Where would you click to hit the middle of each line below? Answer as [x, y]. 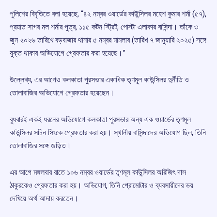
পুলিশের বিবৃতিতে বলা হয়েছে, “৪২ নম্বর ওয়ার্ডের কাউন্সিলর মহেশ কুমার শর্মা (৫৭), [108, 14]
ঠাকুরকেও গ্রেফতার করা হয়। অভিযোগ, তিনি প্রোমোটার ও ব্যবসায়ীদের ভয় [101, 186]
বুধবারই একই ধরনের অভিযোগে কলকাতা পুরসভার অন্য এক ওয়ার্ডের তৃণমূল [100, 120]
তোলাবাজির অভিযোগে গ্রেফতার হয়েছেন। [62, 93]
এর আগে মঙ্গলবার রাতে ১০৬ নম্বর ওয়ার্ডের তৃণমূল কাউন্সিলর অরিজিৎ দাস [98, 172]
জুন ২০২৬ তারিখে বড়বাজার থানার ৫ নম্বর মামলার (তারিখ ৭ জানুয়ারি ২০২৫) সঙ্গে [108, 40]
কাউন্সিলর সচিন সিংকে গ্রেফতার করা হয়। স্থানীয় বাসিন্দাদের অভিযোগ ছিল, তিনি [108, 133]
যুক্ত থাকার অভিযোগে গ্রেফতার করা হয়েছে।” [68, 53]
